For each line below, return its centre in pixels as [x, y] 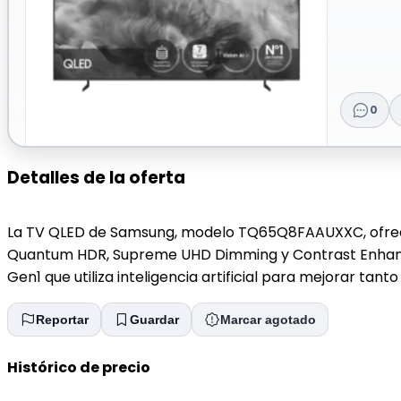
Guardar [154, 320]
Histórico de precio [79, 367]
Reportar [62, 320]
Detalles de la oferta [96, 177]
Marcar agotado [268, 320]
